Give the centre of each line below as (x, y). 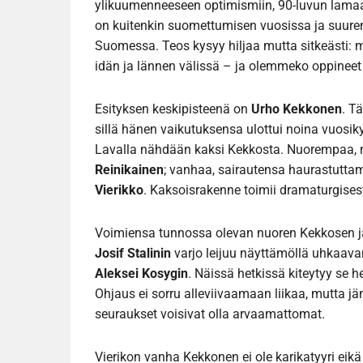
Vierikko (119, 190)
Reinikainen (129, 170)
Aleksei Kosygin (141, 274)
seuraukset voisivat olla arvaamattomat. (210, 314)
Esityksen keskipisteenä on (173, 109)
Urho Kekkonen (297, 109)
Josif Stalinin (133, 254)
